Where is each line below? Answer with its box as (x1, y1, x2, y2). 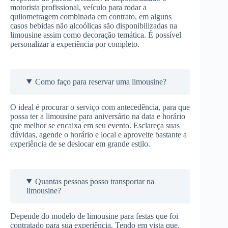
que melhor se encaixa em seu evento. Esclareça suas (10, 121, 180, 130)
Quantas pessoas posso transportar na (35, 177, 154, 186)
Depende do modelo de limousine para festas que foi (10, 211, 178, 220)
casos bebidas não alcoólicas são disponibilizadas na (10, 21, 177, 30)
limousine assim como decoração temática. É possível (10, 30, 181, 39)
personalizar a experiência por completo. (10, 39, 139, 48)
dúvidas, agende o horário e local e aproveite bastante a (10, 130, 187, 139)
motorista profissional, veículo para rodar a (10, 3, 147, 12)
